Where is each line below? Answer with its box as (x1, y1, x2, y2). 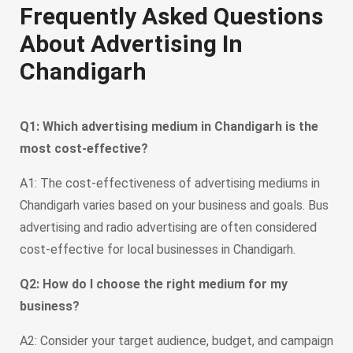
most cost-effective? (20, 141, 148, 157)
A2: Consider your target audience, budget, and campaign (20, 333, 333, 349)
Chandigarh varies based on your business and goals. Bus (20, 198, 329, 214)
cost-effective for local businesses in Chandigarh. (20, 242, 295, 258)
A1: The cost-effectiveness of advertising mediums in (20, 176, 320, 191)
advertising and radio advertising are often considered (20, 220, 317, 236)
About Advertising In (20, 29, 243, 58)
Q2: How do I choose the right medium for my (20, 277, 288, 292)
